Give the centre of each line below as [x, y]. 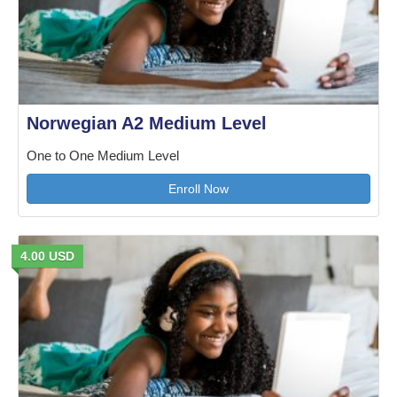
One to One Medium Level [103, 156]
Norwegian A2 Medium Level [147, 123]
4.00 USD [47, 256]
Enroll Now [198, 188]
